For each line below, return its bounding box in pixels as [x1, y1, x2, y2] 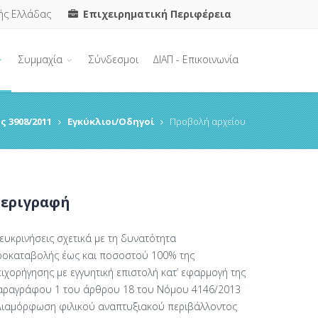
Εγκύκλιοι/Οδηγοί [67, 115, 154, 128]
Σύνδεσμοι [89, 53, 138, 66]
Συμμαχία [18, 53, 65, 66]
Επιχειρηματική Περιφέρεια [80, 7, 231, 21]
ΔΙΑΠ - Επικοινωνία [153, 53, 238, 66]
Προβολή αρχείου [170, 115, 246, 128]
